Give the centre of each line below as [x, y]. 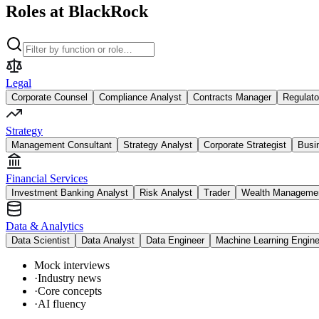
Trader [217, 192]
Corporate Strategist [245, 145]
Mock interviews [72, 265]
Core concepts [70, 291]
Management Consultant [62, 145]
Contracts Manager [232, 97]
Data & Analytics [45, 226]
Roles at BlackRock [77, 11]
